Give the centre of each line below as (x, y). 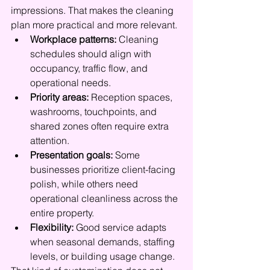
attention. (50, 140)
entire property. (62, 213)
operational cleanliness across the (105, 198)
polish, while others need (85, 184)
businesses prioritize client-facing (104, 169)
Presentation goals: (71, 155)
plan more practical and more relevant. (94, 25)
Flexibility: (52, 227)
